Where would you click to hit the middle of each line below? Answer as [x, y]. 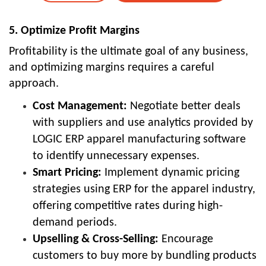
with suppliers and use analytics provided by [143, 123]
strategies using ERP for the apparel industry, [144, 190]
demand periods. [75, 223]
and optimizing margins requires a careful [112, 68]
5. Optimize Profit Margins [74, 31]
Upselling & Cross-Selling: [96, 240]
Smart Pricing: [67, 173]
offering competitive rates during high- [128, 206]
